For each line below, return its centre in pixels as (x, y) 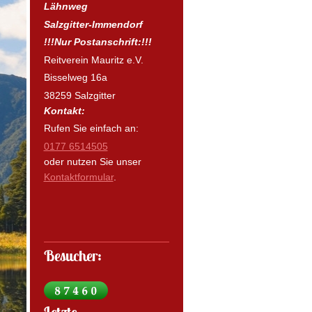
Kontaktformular (78, 177)
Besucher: (72, 256)
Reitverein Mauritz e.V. (93, 60)
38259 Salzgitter (79, 95)
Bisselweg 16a (75, 78)
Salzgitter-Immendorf (93, 24)
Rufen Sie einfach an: (91, 128)
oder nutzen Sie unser (92, 161)
